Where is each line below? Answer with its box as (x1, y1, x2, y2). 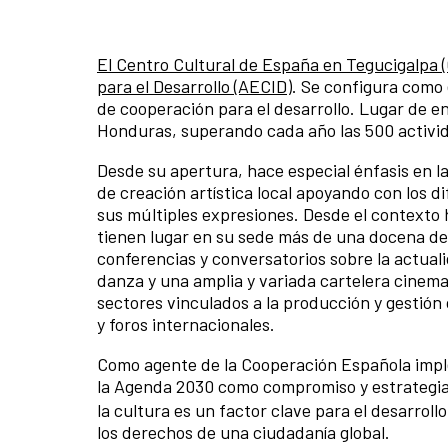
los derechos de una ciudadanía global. (97, 420, 390, 443)
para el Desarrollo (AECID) (97, 75, 292, 98)
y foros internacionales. (97, 313, 275, 336)
